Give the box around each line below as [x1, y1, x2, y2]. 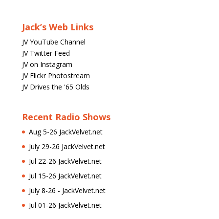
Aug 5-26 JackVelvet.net [28, 127, 103, 137]
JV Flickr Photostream [22, 71, 90, 80]
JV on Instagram [22, 60, 72, 69]
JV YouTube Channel [22, 37, 86, 46]
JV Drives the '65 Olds [22, 82, 89, 91]
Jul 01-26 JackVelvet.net [28, 200, 102, 210]
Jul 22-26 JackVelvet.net [28, 156, 102, 166]
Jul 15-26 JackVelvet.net [28, 171, 102, 181]
